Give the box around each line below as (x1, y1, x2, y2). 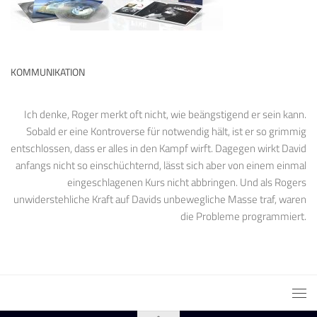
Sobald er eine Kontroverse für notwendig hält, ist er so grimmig (26, 122, 306, 139)
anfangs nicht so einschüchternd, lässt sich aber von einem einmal (16, 156, 306, 173)
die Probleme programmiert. (180, 207, 306, 224)
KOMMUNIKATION (11, 64, 85, 79)
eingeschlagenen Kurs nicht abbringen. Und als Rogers (67, 173, 306, 190)
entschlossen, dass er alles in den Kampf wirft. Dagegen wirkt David (11, 139, 306, 156)
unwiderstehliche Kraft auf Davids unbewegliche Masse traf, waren (13, 190, 306, 207)
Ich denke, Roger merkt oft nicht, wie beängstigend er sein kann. (24, 105, 306, 122)
